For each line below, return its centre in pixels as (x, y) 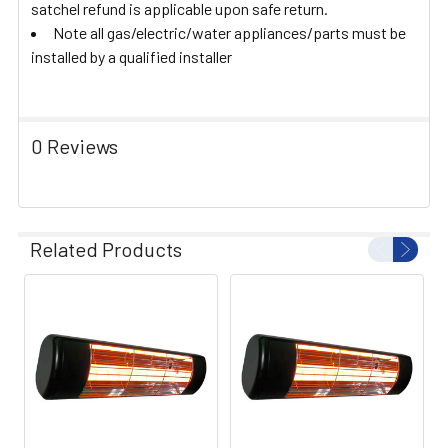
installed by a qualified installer (131, 56)
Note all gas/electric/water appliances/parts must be (229, 32)
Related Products (106, 248)
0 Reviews (74, 145)
